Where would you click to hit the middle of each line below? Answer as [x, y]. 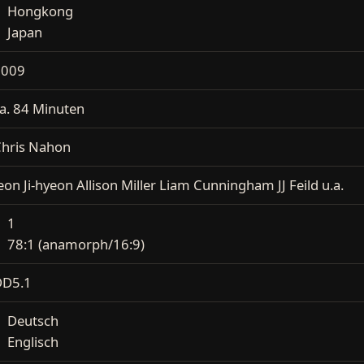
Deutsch [33, 321]
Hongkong [40, 11]
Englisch [33, 342]
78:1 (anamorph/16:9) [76, 244]
